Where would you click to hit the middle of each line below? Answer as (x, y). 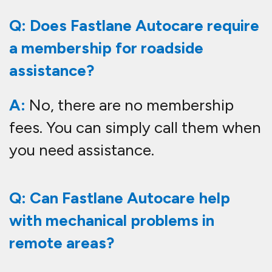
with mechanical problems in (112, 221)
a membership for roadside (106, 48)
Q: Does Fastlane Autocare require (134, 26)
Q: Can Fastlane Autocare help (120, 198)
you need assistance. (82, 150)
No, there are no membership (130, 105)
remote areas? (62, 243)
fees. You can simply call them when (135, 128)
